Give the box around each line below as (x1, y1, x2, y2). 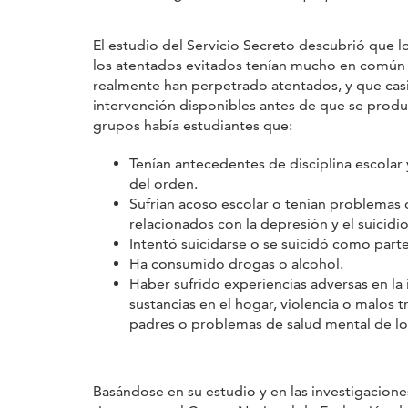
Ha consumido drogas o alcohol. (129, 254, 343, 272)
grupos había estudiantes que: (93, 116, 292, 134)
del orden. (129, 174, 198, 192)
